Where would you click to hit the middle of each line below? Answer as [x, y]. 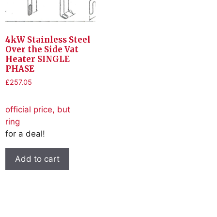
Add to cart [38, 159]
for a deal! [25, 133]
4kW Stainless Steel [48, 39]
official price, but [38, 109]
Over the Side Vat [42, 49]
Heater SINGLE [38, 59]
